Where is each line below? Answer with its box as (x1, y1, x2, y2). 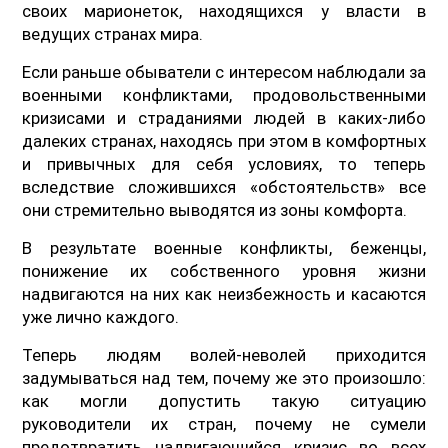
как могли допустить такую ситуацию (22, 390, 426, 411)
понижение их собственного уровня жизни (22, 260, 426, 281)
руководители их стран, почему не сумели (22, 413, 426, 434)
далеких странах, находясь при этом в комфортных (22, 130, 426, 151)
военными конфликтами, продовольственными (22, 84, 426, 105)
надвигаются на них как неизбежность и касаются (22, 283, 426, 304)
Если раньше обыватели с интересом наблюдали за (22, 61, 426, 82)
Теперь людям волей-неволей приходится (22, 344, 426, 365)
